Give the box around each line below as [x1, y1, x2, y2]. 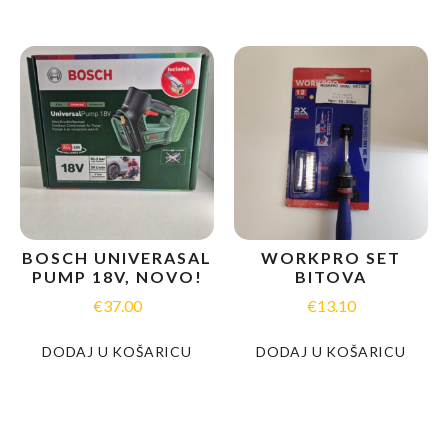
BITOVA [295, 266, 367, 286]
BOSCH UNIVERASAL [22, 247, 212, 267]
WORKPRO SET [261, 247, 401, 267]
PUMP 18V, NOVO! [31, 266, 203, 286]
